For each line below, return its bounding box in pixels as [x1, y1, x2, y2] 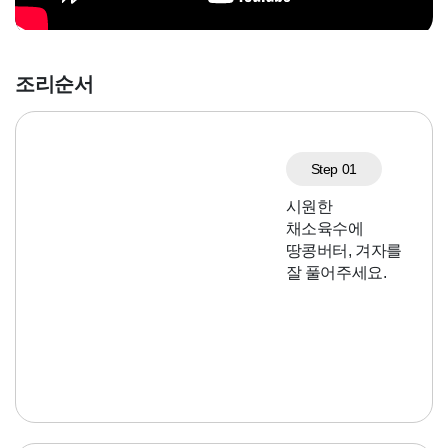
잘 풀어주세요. [285, 264, 387, 282]
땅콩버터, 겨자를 [285, 242, 402, 260]
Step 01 [310, 161, 357, 178]
